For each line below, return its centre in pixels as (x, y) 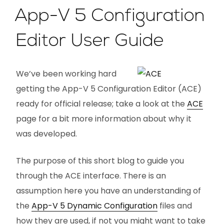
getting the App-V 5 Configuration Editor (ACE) (109, 88)
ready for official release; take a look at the (101, 103)
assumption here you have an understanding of (108, 190)
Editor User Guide (90, 41)
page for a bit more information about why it (104, 118)
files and (175, 205)
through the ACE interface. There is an (91, 175)
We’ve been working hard (66, 73)
